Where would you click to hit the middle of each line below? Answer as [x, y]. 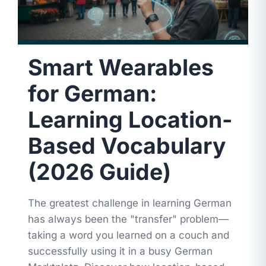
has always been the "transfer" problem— [128, 219]
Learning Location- [130, 120]
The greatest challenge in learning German [129, 203]
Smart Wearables [121, 68]
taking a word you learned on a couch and [128, 235]
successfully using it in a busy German [120, 251]
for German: [92, 94]
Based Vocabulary [127, 146]
